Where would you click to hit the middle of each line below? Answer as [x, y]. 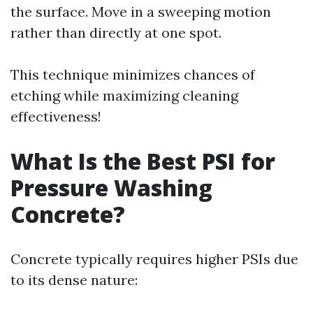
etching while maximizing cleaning [124, 95]
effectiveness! [56, 116]
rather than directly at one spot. [116, 32]
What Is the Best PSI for [143, 161]
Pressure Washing [111, 188]
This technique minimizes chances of [133, 74]
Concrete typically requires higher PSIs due [154, 259]
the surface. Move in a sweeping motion [141, 12]
